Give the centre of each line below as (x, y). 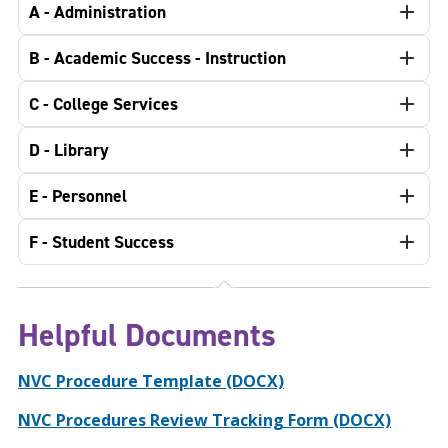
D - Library (68, 150)
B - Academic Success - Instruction (157, 58)
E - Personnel (78, 196)
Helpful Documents (147, 335)
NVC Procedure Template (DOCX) (151, 381)
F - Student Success (101, 242)
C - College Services (103, 104)
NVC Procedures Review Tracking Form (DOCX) (204, 420)
